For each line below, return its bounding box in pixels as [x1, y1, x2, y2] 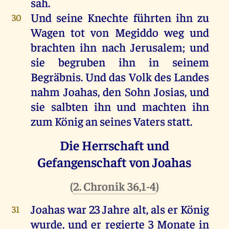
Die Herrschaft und [60, 136, 169, 154]
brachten [30, 39, 75, 55]
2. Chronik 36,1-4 [73, 178, 156, 194]
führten [133, 10, 171, 25]
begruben [58, 54, 105, 70]
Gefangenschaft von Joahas [37, 153, 192, 171]
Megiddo [114, 25, 158, 40]
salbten [51, 99, 88, 114]
